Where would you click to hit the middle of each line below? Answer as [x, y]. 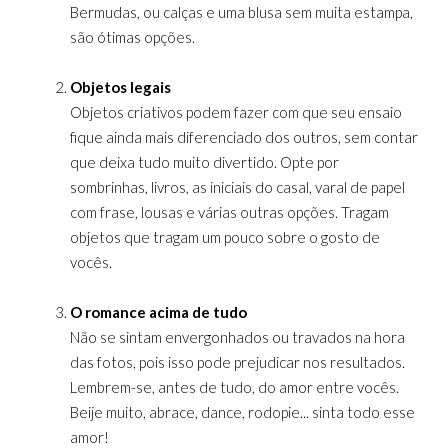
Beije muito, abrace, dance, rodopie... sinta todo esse [242, 412]
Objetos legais [120, 87]
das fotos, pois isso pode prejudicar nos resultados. [237, 362]
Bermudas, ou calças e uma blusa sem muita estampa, [241, 12]
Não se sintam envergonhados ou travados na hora [237, 337]
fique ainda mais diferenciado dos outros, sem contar [244, 137]
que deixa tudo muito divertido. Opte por [204, 162]
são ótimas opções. [132, 37]
